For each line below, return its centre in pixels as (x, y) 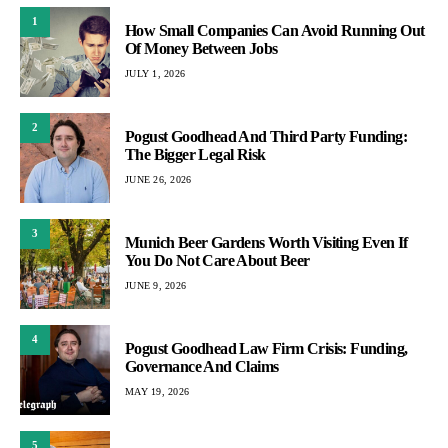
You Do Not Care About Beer (217, 261)
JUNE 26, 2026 (158, 180)
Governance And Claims (202, 367)
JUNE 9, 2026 (155, 286)
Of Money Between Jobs (201, 49)
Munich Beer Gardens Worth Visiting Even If (266, 243)
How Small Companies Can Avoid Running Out (275, 31)
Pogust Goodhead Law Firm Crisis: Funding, (266, 349)
